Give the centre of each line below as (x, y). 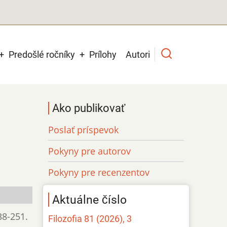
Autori (138, 54)
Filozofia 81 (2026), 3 (90, 218)
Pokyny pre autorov (90, 151)
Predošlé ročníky (42, 54)
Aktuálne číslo (90, 199)
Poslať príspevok (84, 129)
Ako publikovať (89, 108)
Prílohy (103, 54)
